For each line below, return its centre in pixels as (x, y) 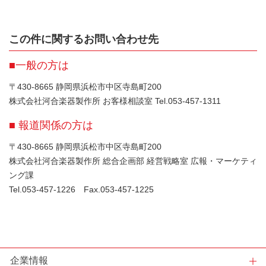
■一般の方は (39, 66)
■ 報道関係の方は (51, 126)
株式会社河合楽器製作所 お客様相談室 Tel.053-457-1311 (115, 101)
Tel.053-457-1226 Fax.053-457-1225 (81, 190)
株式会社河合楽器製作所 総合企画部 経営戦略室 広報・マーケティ (133, 161)
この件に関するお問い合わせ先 (84, 39)
